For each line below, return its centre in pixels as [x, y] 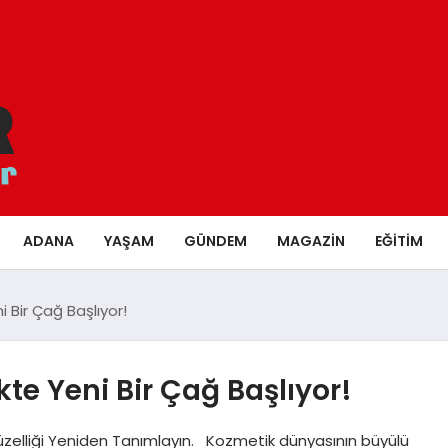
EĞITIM [398, 240]
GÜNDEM [215, 240]
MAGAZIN [310, 240]
